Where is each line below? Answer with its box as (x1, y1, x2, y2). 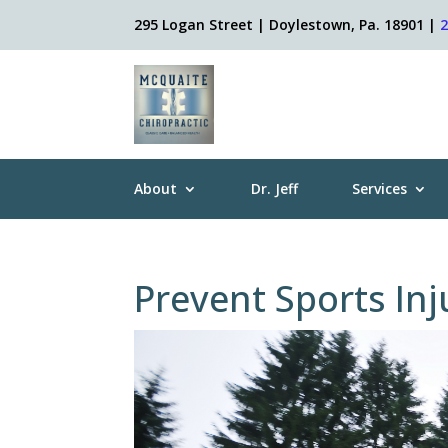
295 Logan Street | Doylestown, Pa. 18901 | (134, 15, 441, 35)
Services (352, 179, 408, 199)
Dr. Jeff (251, 179, 299, 199)
